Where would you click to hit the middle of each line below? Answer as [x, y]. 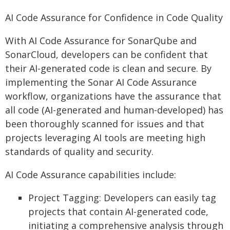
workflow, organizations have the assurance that [113, 96]
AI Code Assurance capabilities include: [91, 175]
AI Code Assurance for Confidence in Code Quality [114, 17]
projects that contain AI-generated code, [118, 212]
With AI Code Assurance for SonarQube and [101, 41]
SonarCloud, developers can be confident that [107, 54]
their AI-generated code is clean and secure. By [108, 68]
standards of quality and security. [79, 151]
